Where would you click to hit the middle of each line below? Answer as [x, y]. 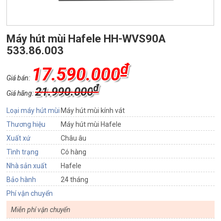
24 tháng [75, 180]
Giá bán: [19, 78]
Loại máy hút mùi [33, 111]
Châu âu [74, 138]
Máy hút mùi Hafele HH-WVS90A [86, 39]
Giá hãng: [21, 93]
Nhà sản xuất [27, 166]
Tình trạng [23, 152]
